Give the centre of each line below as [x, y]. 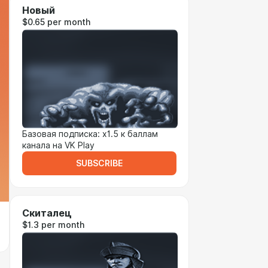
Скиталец [47, 213]
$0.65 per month [56, 22]
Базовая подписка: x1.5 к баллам [90, 134]
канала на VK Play [58, 145]
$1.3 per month [53, 225]
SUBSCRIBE [99, 163]
